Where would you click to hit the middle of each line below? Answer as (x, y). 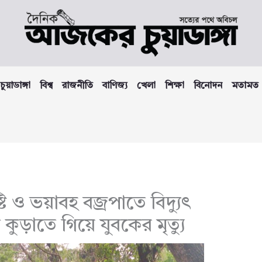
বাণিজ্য (115, 86)
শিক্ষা (175, 86)
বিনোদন (208, 86)
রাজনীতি (77, 86)
